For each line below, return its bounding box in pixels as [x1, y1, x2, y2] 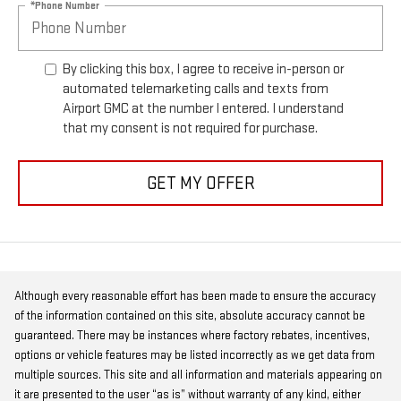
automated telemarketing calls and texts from [63, 81, 328, 98]
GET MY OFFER [146, 172, 255, 194]
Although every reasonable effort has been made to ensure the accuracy [14, 289, 376, 304]
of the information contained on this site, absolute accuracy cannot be [14, 309, 365, 324]
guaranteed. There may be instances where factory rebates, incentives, [14, 328, 370, 344]
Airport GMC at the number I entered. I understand [63, 100, 344, 118]
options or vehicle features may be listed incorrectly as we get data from [14, 348, 375, 363]
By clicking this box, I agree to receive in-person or [63, 61, 344, 79]
